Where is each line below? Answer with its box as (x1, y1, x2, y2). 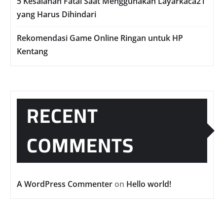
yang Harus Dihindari (17, 9, 96, 20)
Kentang (17, 46, 48, 57)
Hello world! (126, 179, 171, 190)
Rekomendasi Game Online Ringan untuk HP (17, 33, 183, 44)
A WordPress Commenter (17, 179, 112, 190)
